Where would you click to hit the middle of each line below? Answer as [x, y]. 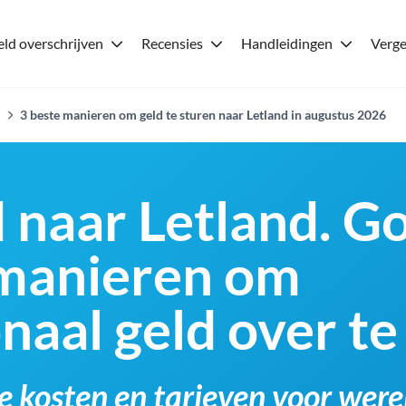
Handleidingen [287, 43]
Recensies [172, 43]
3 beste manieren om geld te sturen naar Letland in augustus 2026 [203, 115]
